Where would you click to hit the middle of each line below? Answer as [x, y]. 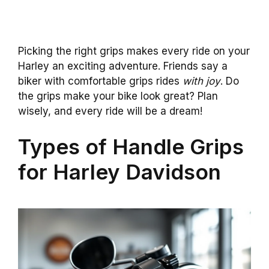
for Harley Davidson [119, 172]
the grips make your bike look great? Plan [118, 96]
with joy [201, 81]
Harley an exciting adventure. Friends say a [123, 66]
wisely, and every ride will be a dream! [110, 111]
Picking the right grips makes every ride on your [134, 51]
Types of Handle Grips [131, 147]
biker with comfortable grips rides [100, 81]
